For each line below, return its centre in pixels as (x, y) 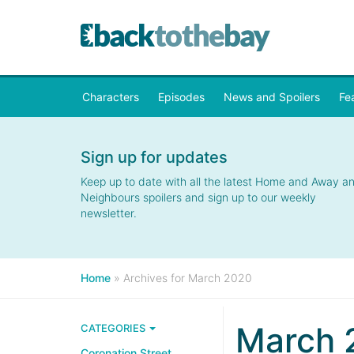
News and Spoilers (272, 97)
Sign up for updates (154, 157)
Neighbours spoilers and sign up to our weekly (198, 197)
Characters (111, 97)
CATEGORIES (114, 328)
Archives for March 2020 (188, 278)
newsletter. (109, 213)
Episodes (181, 97)
